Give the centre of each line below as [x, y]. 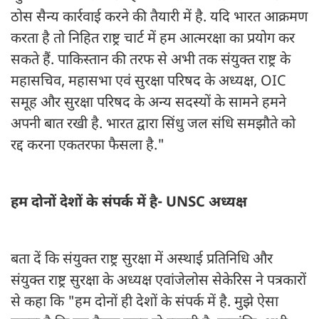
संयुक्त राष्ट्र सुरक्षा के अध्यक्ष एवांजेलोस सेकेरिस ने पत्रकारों [158, 282]
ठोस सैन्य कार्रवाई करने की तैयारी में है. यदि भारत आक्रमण [159, 18]
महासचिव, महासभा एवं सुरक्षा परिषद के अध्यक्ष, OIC [148, 82]
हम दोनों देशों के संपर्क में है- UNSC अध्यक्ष [131, 203]
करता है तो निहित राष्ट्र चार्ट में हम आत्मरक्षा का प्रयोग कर [153, 40]
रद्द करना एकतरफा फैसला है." [89, 146]
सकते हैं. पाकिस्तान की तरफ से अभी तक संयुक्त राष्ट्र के [151, 61]
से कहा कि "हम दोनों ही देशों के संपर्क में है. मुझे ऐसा [145, 303]
